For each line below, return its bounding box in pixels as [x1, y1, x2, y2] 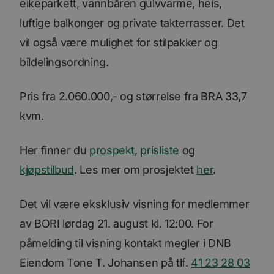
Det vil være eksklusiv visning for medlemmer [20, 197, 250, 210]
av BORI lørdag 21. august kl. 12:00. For [20, 217, 213, 230]
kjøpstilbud [20, 163, 75, 176]
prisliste [140, 143, 180, 157]
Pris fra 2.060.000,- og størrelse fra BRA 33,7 [20, 89, 247, 103]
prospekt [89, 143, 135, 157]
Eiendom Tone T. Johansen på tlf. [20, 256, 191, 269]
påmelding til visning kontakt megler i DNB [20, 236, 231, 250]
